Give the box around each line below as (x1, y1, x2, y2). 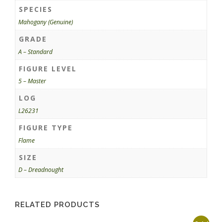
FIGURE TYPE (19, 123, 73, 133)
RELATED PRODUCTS (15, 200, 100, 209)
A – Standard (18, 47, 53, 56)
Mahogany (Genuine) (18, 17, 73, 26)
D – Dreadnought (18, 166, 64, 174)
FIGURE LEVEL (19, 63, 77, 73)
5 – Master (18, 77, 47, 86)
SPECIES (19, 4, 53, 14)
